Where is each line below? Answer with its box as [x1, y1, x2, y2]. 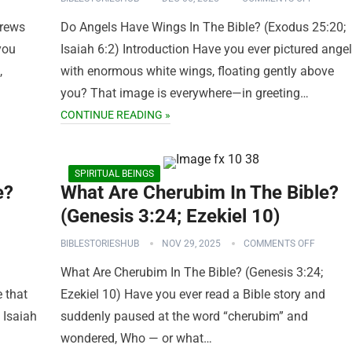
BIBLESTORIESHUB [60, 238, 139, 249]
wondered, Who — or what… [60, 331, 212, 346]
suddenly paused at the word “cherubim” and [60, 309, 308, 324]
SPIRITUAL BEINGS [75, 168, 154, 179]
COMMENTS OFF [244, 238, 315, 249]
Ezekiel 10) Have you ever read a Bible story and [60, 287, 325, 302]
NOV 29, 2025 [162, 238, 221, 249]
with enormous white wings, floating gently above [60, 64, 334, 79]
